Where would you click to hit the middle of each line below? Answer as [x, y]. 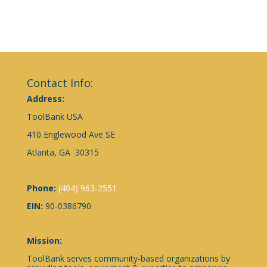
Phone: [42, 188]
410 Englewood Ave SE [71, 135]
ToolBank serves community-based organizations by [128, 258]
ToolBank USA [55, 117]
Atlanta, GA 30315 [63, 153]
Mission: [44, 240]
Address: [46, 99]
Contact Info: [60, 83]
